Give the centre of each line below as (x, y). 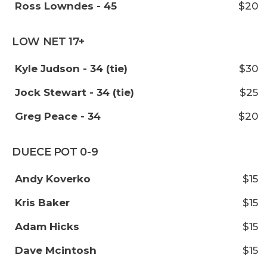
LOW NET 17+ (49, 42)
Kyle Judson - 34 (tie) (71, 69)
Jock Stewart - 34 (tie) (74, 92)
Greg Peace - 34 (58, 116)
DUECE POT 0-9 (55, 152)
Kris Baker (42, 203)
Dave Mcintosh (56, 250)
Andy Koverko (53, 179)
